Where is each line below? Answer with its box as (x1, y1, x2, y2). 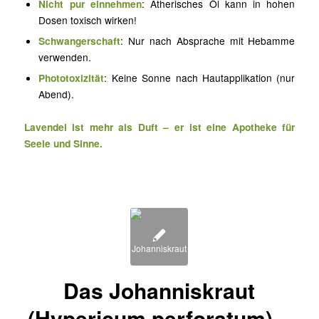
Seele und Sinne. (23, 136, 103, 151)
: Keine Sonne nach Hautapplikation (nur (104, 70, 296, 85)
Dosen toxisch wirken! (38, 13, 137, 28)
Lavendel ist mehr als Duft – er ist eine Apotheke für (23, 120, 296, 135)
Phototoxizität (38, 70, 105, 85)
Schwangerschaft (38, 33, 121, 48)
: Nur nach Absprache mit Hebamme (120, 33, 296, 48)
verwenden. (38, 50, 92, 65)
